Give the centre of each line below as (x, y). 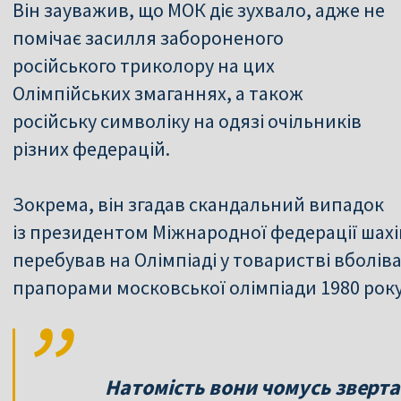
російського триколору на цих (144, 65)
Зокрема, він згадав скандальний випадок (198, 204)
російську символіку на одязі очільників (187, 120)
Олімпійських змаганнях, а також (158, 93)
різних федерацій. (91, 148)
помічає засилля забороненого (148, 37)
